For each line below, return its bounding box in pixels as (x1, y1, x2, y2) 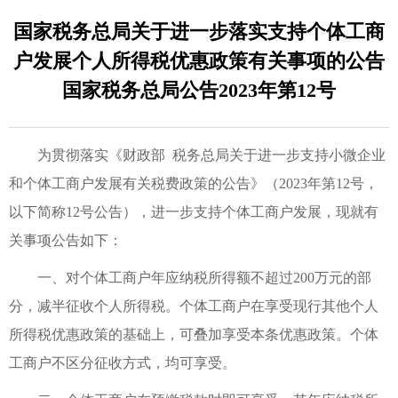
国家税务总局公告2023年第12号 (62, 78, 336, 101)
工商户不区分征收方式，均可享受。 (9, 354, 236, 370)
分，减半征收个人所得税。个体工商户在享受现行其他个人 (9, 298, 378, 314)
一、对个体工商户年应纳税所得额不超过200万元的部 (9, 269, 371, 285)
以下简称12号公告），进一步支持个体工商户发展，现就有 (9, 203, 378, 219)
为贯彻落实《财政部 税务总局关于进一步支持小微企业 (9, 147, 386, 163)
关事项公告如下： (9, 232, 123, 248)
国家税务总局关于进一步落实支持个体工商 (13, 20, 385, 43)
